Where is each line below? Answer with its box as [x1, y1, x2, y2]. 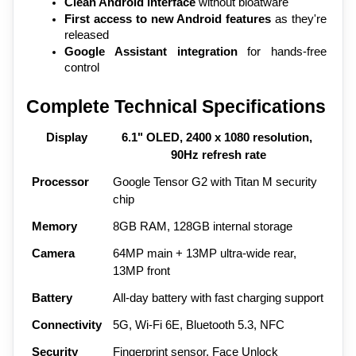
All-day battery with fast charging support [112, 292, 323, 305]
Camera [31, 247, 75, 261]
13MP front [112, 265, 170, 278]
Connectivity [31, 319, 102, 332]
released [64, 28, 109, 41]
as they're [271, 12, 327, 25]
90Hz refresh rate [171, 149, 266, 162]
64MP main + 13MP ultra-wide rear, [112, 247, 296, 261]
